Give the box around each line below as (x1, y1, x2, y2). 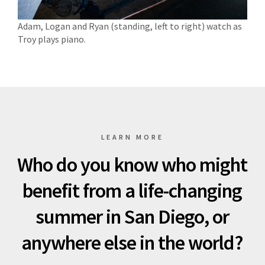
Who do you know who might (17, 151, 248, 177)
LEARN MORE (101, 132, 164, 141)
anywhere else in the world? (21, 230, 244, 255)
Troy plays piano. (18, 33, 86, 45)
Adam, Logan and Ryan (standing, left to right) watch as (18, 20, 242, 32)
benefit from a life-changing (22, 177, 243, 203)
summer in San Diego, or (35, 203, 230, 229)
